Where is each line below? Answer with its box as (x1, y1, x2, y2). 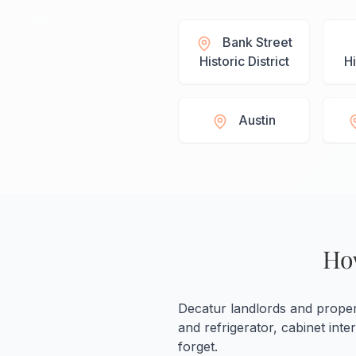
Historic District (199, 53, 289, 70)
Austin (238, 112, 277, 129)
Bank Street (222, 34, 292, 51)
